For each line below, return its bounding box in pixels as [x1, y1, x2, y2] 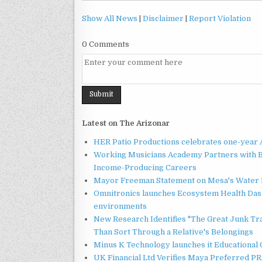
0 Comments [82, 39, 129, 49]
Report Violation [189, 13, 251, 23]
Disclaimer [143, 13, 184, 23]
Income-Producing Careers [94, 163, 196, 172]
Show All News [82, 13, 137, 23]
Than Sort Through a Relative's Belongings [94, 227, 253, 236]
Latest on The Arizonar [82, 118, 170, 127]
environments [94, 201, 147, 211]
